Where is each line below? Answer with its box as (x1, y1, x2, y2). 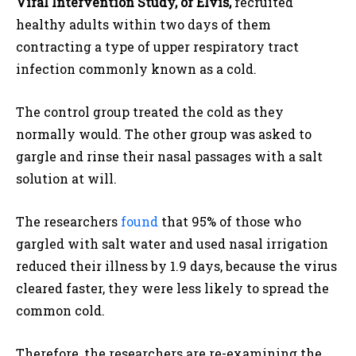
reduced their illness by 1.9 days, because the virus (16, 257, 337, 275)
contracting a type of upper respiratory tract (16, 38, 299, 56)
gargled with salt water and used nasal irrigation (16, 235, 328, 253)
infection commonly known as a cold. (16, 60, 257, 78)
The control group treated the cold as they (16, 103, 284, 121)
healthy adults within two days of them (16, 16, 271, 33)
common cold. (16, 302, 105, 319)
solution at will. (16, 170, 117, 188)
